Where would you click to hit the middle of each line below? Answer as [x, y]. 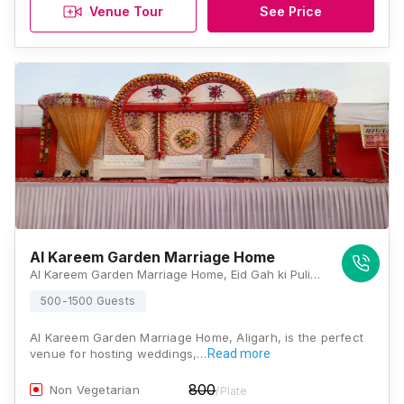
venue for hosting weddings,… [119, 353]
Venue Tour [126, 11]
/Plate [232, 391]
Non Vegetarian [95, 390]
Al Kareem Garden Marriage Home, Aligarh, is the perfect [197, 337]
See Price [291, 11]
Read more [239, 353]
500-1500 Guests [88, 301]
